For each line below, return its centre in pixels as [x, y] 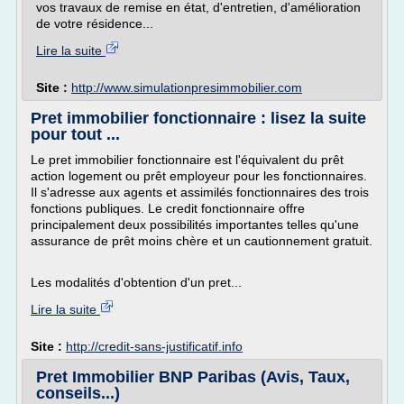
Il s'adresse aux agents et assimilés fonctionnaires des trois [200, 192]
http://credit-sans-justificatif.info [154, 346]
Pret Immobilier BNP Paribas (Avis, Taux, [193, 377]
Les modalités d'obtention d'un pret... [136, 282]
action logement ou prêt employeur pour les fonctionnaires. [199, 176]
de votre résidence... [95, 23]
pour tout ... [75, 134]
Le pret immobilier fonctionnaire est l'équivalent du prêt [187, 160]
